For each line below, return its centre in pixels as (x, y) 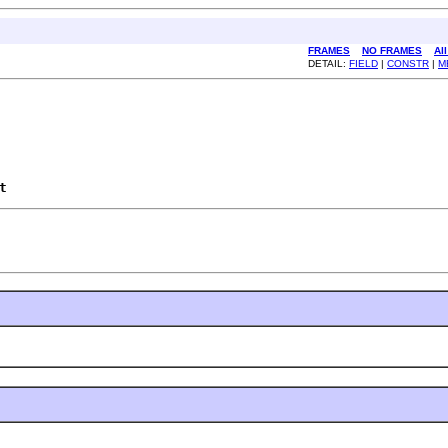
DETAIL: (328, 63)
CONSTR (408, 63)
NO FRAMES (392, 50)
